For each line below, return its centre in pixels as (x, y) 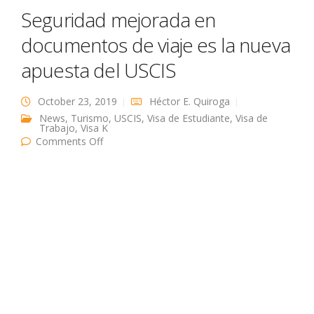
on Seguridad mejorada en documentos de (200, 140)
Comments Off (69, 141)
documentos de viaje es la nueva (156, 45)
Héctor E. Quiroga (190, 101)
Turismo (90, 118)
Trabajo (57, 128)
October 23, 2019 (77, 101)
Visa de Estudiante (189, 118)
